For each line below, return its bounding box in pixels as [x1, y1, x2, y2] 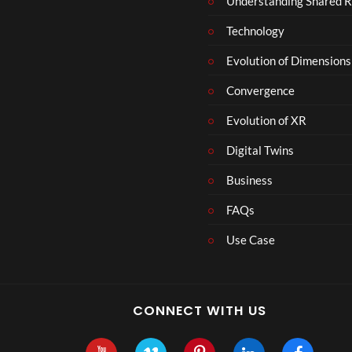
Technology [225, 23, 284, 38]
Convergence [225, 82, 295, 97]
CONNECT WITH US [133, 302, 266, 320]
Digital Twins [225, 142, 294, 157]
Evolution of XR [225, 112, 306, 127]
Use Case [225, 232, 275, 247]
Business [225, 172, 273, 187]
